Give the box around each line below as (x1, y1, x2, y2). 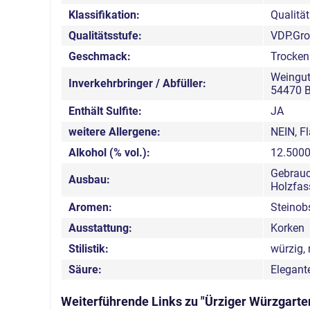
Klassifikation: (69, 8, 140, 21)
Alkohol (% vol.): (69, 145, 150, 159)
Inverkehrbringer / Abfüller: (69, 76, 206, 90)
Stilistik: (69, 241, 109, 255)
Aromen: (69, 200, 112, 214)
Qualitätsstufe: (69, 28, 142, 42)
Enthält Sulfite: (69, 104, 142, 118)
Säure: (69, 262, 102, 276)
